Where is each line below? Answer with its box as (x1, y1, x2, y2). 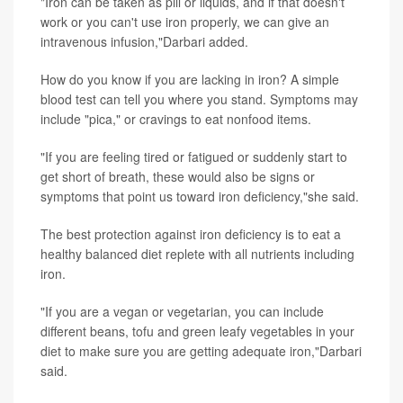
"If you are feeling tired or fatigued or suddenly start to (40, 147, 347, 166)
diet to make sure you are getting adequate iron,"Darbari (40, 341, 362, 360)
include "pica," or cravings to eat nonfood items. (40, 109, 311, 128)
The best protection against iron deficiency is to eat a (40, 224, 341, 243)
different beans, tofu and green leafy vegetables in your (40, 321, 354, 340)
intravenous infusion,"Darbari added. (40, 31, 248, 50)
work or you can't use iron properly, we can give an (40, 12, 329, 31)
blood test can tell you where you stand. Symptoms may (40, 89, 358, 108)
